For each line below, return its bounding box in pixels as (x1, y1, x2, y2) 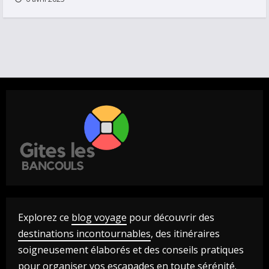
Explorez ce (18, 211, 71, 224)
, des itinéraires (151, 227, 220, 240)
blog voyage (71, 211, 127, 224)
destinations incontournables (18, 227, 151, 240)
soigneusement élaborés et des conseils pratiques (18, 243, 244, 256)
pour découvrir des (127, 211, 214, 224)
